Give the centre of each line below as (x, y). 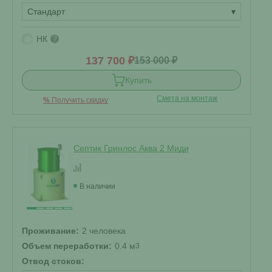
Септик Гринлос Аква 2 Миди (131, 148)
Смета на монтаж (187, 98)
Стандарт (46, 12)
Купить (138, 80)
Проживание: (50, 231)
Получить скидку (79, 100)
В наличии (97, 186)
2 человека (104, 231)
